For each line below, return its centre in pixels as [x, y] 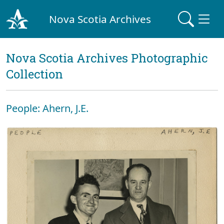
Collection [34, 74]
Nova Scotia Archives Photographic [107, 58]
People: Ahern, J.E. [47, 108]
